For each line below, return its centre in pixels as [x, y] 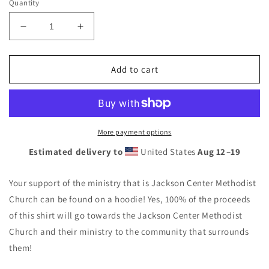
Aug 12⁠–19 [219, 152]
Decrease [45, 31]
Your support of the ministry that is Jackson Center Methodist [133, 183]
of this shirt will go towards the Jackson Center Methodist [126, 215]
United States [168, 152]
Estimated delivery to [76, 152]
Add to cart [134, 69]
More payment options [134, 132]
